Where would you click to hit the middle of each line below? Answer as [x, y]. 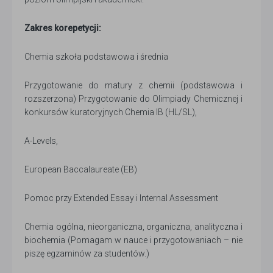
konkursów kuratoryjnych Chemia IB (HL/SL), [111, 112]
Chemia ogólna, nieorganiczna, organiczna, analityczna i [133, 227]
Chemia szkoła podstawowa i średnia [96, 57]
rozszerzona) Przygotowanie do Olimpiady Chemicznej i [133, 99]
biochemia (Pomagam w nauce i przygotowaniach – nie [133, 240]
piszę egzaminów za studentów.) [87, 253]
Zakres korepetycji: [63, 28]
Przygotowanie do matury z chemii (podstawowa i [133, 85]
